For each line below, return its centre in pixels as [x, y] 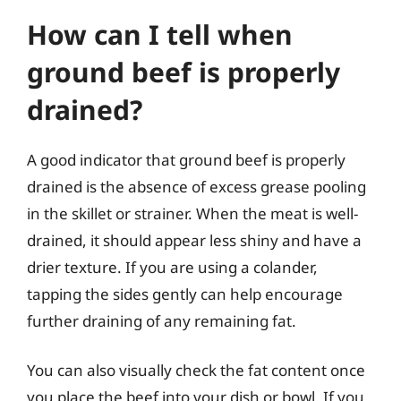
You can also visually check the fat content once [196, 370]
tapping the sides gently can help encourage [185, 294]
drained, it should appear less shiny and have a [194, 240]
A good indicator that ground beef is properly [186, 159]
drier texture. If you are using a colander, [172, 267]
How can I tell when [160, 34]
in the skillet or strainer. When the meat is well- [192, 213]
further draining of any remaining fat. [162, 320]
